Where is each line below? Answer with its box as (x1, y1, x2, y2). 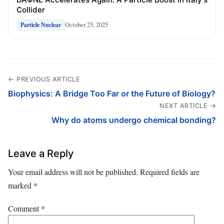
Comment (8, 203, 41, 214)
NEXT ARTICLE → (159, 101, 216, 109)
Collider (16, 4, 45, 14)
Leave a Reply (8, 147, 73, 159)
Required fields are (140, 166, 199, 177)
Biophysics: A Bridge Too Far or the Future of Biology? (8, 88, 215, 98)
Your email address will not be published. (8, 166, 138, 177)
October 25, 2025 (65, 20, 108, 29)
